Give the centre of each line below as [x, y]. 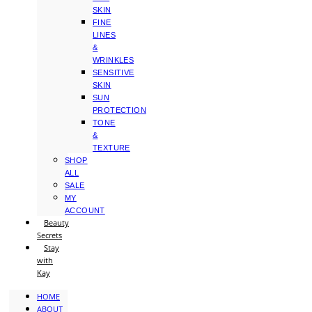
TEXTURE [111, 148]
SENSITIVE [114, 72]
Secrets [49, 235]
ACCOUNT [85, 210]
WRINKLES [114, 60]
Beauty [56, 223]
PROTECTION [120, 110]
